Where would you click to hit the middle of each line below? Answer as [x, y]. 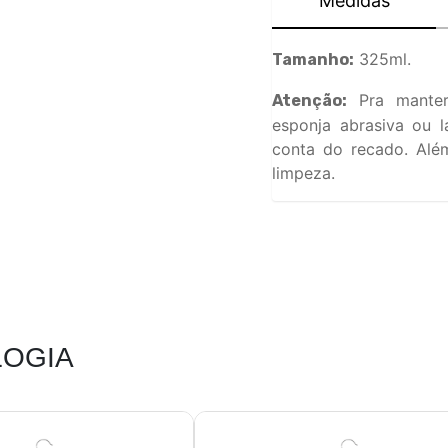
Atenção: [309, 100]
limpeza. [303, 173]
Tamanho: [313, 59]
